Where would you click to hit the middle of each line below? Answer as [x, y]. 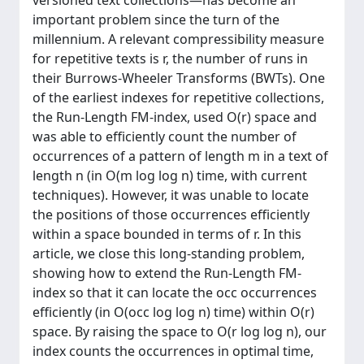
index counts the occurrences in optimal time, [173, 351]
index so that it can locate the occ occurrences [175, 292]
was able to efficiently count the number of [165, 136]
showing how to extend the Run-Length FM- [167, 273]
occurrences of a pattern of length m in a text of [180, 156]
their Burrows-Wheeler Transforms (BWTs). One [179, 78]
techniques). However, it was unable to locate [171, 195]
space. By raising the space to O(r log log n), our [180, 331]
